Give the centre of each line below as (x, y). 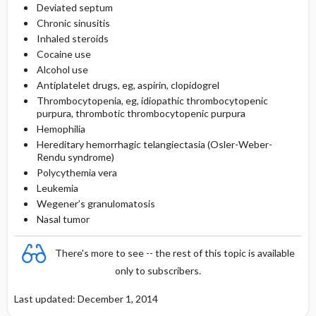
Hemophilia (61, 129)
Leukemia (57, 188)
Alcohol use (62, 69)
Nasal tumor (63, 219)
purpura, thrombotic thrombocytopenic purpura (141, 113)
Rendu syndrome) (75, 157)
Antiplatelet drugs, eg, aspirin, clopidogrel (128, 85)
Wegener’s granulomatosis (96, 203)
